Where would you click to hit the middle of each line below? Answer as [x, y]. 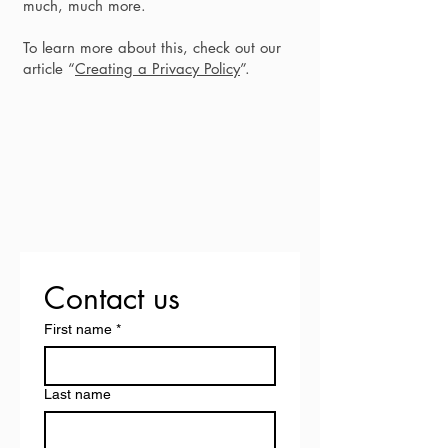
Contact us [112, 298]
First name [78, 329]
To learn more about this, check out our [152, 47]
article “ [49, 68]
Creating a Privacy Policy [157, 68]
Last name [77, 394]
